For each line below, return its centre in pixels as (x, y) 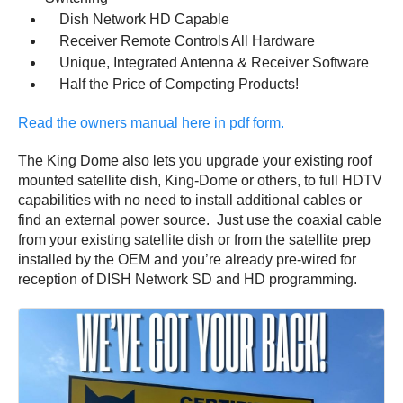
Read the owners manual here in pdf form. (151, 122)
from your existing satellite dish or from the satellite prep (194, 239)
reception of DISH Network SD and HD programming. (188, 279)
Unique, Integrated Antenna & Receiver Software (207, 62)
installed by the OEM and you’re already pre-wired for (187, 259)
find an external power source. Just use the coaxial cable (200, 219)
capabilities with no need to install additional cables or (190, 200)
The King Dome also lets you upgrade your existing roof (195, 160)
